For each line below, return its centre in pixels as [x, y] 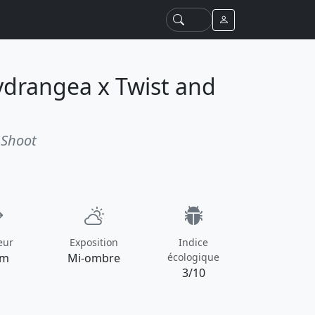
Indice [194, 242]
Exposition [94, 242]
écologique [194, 257]
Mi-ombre [94, 258]
